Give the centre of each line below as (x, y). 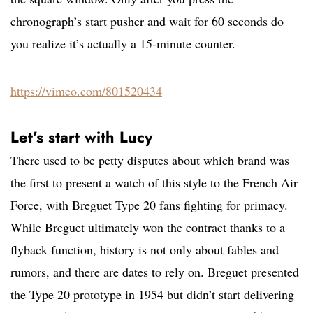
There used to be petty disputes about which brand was (150, 160)
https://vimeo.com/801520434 (86, 91)
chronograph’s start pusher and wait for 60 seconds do (147, 21)
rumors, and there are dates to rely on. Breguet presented (155, 272)
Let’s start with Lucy (81, 137)
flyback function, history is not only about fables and (145, 250)
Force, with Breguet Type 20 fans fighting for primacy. (149, 205)
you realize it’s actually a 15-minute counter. (123, 44)
